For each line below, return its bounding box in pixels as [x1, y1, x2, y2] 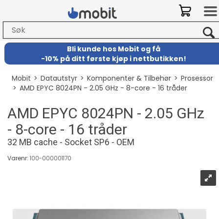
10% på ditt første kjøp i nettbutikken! [45, 53, 187, 64]
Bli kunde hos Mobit [67, 44, 141, 54]
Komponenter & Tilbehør [87, 73, 171, 83]
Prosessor [180, 73, 213, 83]
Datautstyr [40, 73, 77, 83]
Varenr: [7, 154, 30, 162]
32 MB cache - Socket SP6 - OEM [7, 137, 134, 147]
